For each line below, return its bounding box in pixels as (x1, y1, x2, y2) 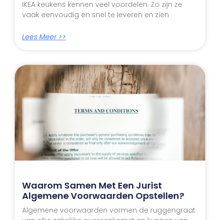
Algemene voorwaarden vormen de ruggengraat (22, 205, 195, 215)
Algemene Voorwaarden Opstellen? (22, 189, 184, 202)
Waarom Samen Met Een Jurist (22, 179, 162, 192)
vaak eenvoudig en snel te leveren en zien (22, 10, 169, 20)
